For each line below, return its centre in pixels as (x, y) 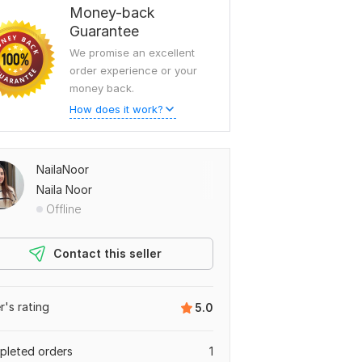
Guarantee (104, 31)
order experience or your (133, 70)
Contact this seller (107, 253)
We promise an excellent (132, 53)
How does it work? (116, 109)
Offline (64, 209)
